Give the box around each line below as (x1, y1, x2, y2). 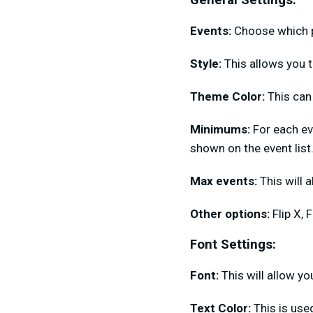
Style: (190, 56, 224, 71)
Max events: (190, 173, 260, 188)
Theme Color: (190, 89, 268, 103)
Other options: (190, 206, 270, 221)
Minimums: (190, 122, 250, 136)
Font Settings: (190, 236, 276, 252)
